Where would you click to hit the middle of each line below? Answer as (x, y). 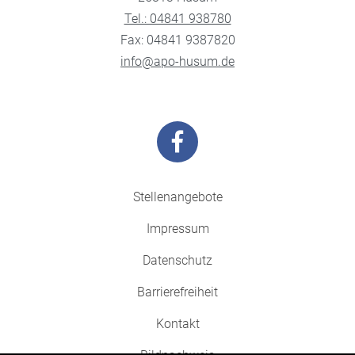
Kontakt (177, 324)
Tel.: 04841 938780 (177, 19)
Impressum (177, 229)
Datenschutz (177, 261)
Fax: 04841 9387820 (177, 40)
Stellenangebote (177, 197)
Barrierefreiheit (177, 292)
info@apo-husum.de (177, 62)
